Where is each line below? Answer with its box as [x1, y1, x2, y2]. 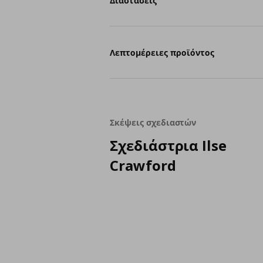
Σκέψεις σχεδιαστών [110, 117, 197, 128]
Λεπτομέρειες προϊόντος [110, 46, 215, 58]
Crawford [110, 156, 176, 175]
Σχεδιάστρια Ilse [110, 136, 227, 155]
